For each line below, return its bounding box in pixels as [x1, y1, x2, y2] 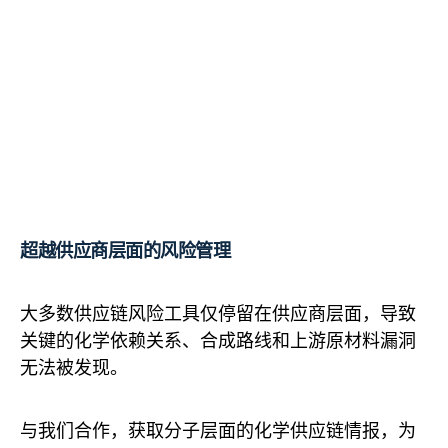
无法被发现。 [20, 354, 128, 380]
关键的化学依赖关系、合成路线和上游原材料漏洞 [20, 327, 416, 353]
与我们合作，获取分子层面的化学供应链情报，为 [20, 417, 416, 443]
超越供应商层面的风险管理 [20, 236, 231, 263]
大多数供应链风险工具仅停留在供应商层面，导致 [20, 300, 416, 326]
